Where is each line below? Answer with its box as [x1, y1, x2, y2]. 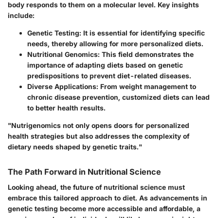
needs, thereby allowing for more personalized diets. [27, 39, 203, 48]
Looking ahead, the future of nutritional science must [8, 182, 185, 191]
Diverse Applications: [27, 82, 98, 91]
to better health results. [27, 103, 106, 112]
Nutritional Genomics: [27, 50, 100, 58]
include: [8, 11, 35, 19]
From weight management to [98, 82, 196, 91]
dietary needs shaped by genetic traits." [8, 142, 142, 151]
